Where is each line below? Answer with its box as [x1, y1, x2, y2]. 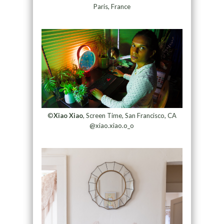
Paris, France [93, 2, 130, 10]
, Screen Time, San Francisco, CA [82, 111, 176, 120]
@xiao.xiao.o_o [89, 121, 134, 130]
